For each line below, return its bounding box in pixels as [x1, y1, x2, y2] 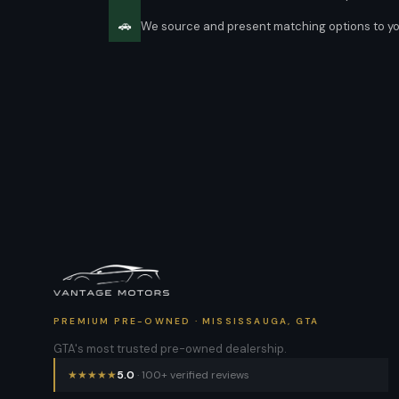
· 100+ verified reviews [134, 368, 249, 382]
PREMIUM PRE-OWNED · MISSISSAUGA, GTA [53, 315, 320, 327]
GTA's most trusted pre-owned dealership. [53, 341, 287, 356]
